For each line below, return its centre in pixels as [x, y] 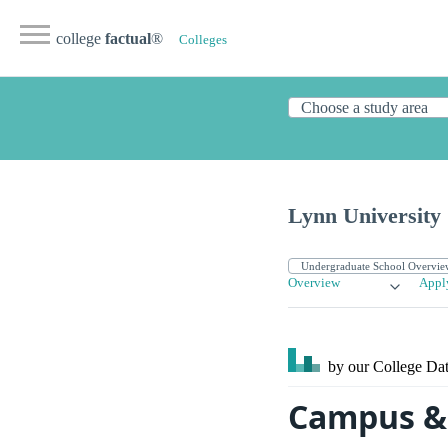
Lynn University [364, 216]
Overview [314, 283]
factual [128, 38]
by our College [375, 367]
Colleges [203, 40]
